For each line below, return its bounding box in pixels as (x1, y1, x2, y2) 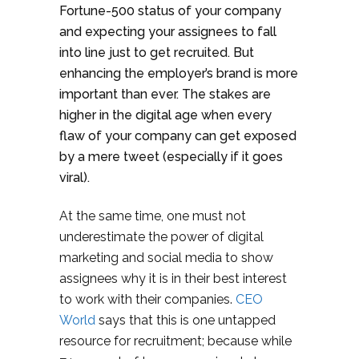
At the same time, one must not (59, 208, 246, 224)
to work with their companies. (59, 292, 236, 307)
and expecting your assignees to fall (59, 24, 276, 39)
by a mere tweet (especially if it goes (59, 149, 283, 164)
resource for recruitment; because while (59, 333, 292, 349)
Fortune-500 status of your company (59, 3, 281, 18)
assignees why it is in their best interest (59, 271, 287, 286)
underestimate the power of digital (59, 229, 264, 244)
